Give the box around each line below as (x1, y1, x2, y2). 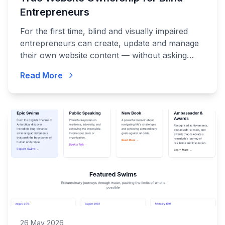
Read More (20, 70, 63, 80)
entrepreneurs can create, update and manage (20, 38, 199, 48)
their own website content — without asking (20, 50, 187, 60)
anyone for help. (20, 62, 84, 72)
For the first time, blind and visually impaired (20, 26, 188, 36)
